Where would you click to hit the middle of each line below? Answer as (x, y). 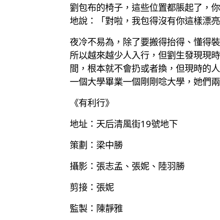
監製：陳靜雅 (96, 208)
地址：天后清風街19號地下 (124, 123)
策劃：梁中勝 (96, 144)
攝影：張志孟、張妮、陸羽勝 (127, 165)
